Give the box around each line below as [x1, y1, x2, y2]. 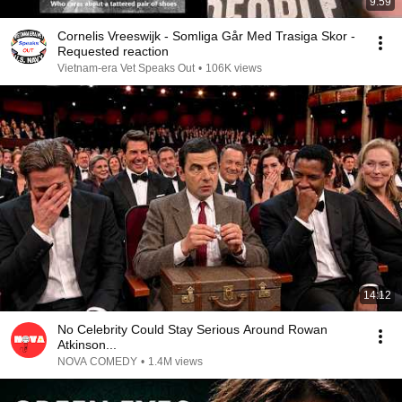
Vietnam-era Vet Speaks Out [57, 62, 195, 74]
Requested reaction [57, 44, 169, 58]
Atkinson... [57, 337, 117, 352]
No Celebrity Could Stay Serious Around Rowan [57, 322, 328, 336]
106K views [205, 62, 262, 74]
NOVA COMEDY [57, 355, 137, 368]
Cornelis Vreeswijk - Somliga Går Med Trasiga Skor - [57, 29, 355, 43]
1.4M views [148, 355, 203, 368]
